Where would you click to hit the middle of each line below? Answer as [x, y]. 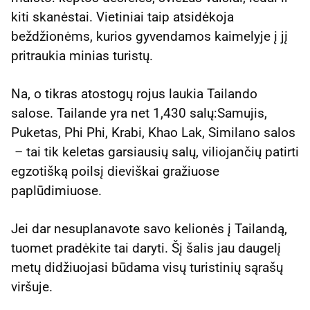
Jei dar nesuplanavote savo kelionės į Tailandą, [149, 229]
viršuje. [32, 287]
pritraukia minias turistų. [82, 55]
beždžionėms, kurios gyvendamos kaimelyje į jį [149, 36]
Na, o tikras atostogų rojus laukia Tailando [134, 93]
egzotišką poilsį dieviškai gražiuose [115, 171]
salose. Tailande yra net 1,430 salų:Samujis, [139, 113]
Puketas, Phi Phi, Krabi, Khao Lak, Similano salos [153, 132]
